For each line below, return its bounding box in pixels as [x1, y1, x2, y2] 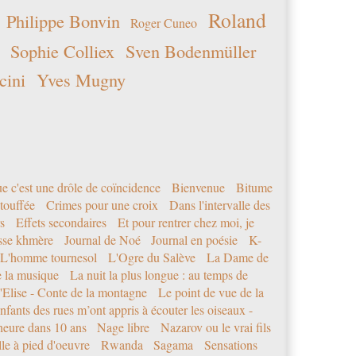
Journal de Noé [64, 230, 141, 248]
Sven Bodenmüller [125, 38, 256, 63]
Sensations [203, 335, 257, 353]
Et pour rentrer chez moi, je [117, 213, 254, 230]
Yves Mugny [36, 67, 126, 91]
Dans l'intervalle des [168, 195, 270, 213]
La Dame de [206, 248, 269, 265]
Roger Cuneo [130, 14, 198, 31]
